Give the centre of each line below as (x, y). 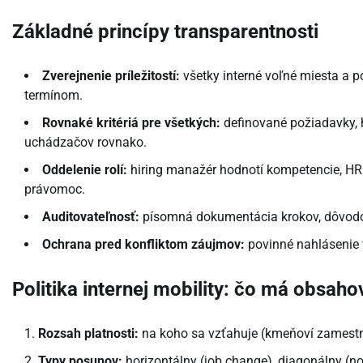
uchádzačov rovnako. (85, 143)
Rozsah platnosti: (88, 334)
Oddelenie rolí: (85, 170)
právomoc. (55, 190)
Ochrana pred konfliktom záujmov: (143, 245)
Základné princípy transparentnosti (165, 32)
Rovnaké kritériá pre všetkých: (131, 123)
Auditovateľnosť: (91, 217)
